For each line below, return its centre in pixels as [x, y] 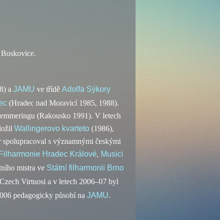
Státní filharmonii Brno [85, 168]
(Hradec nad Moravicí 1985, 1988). [63, 103]
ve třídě [48, 89]
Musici [112, 154]
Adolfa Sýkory [86, 89]
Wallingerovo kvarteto [52, 128]
